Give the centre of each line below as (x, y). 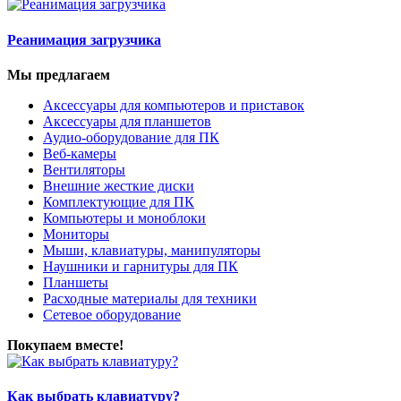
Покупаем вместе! (65, 345)
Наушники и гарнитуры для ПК (141, 266)
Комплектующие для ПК (119, 201)
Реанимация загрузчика (84, 39)
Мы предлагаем (59, 74)
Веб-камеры (80, 153)
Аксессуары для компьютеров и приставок (174, 105)
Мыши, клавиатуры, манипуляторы (152, 250)
